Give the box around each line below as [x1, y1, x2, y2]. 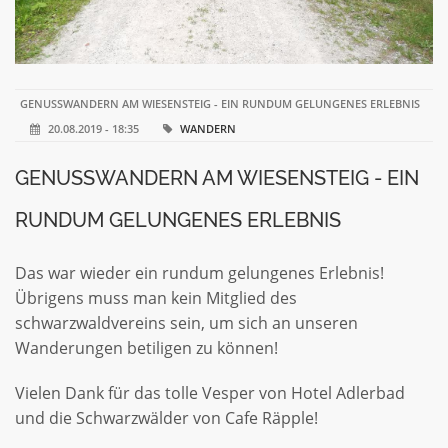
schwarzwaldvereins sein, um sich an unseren [15, 311, 358, 334]
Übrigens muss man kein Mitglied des [15, 286, 297, 309]
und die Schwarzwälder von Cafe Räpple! [15, 406, 318, 429]
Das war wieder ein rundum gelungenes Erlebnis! [15, 261, 384, 284]
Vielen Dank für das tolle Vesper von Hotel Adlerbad [15, 381, 405, 404]
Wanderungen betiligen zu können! [15, 336, 278, 359]
